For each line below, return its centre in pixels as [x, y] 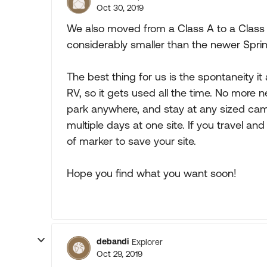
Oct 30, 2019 [120, 8]
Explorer [147, 242]
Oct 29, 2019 [119, 254]
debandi [113, 241]
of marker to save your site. [131, 141]
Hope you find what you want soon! [152, 173]
